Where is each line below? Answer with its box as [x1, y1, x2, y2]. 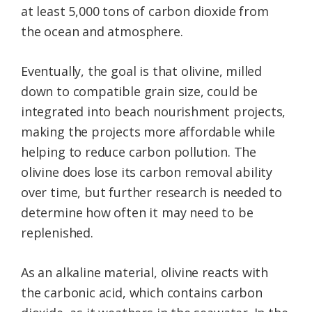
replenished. [21, 224, 93, 242]
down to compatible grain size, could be [21, 83, 258, 100]
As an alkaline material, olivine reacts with [21, 264, 269, 281]
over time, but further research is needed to [21, 184, 283, 201]
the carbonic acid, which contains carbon [21, 284, 263, 302]
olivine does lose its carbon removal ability [21, 164, 273, 181]
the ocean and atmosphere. [21, 23, 187, 40]
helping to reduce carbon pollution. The [21, 143, 256, 161]
